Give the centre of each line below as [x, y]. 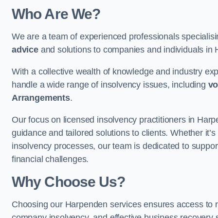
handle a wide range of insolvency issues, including [110, 85]
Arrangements [41, 98]
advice [25, 50]
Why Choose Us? [69, 182]
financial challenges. [50, 159]
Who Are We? [56, 14]
